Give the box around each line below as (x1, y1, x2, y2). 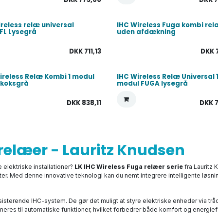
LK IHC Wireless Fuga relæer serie (74, 163, 183, 170)
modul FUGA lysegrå (116, 79, 188, 88)
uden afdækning (116, 27, 176, 36)
